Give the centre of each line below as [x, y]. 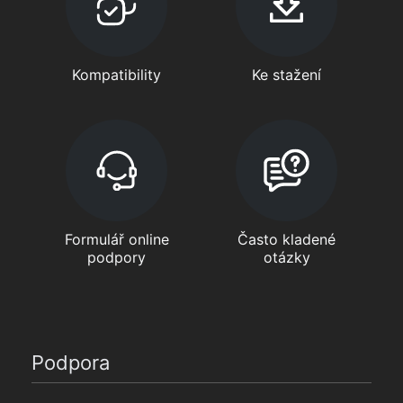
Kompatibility [116, 75]
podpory [116, 258]
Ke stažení [287, 75]
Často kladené [287, 240]
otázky [287, 258]
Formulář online [116, 240]
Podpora [71, 363]
